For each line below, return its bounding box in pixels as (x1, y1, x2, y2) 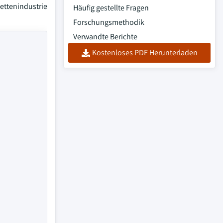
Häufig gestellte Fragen (73, 2, 149, 13)
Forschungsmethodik (73, 17, 144, 27)
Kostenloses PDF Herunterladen (92, 47, 198, 58)
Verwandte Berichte (73, 31, 137, 42)
